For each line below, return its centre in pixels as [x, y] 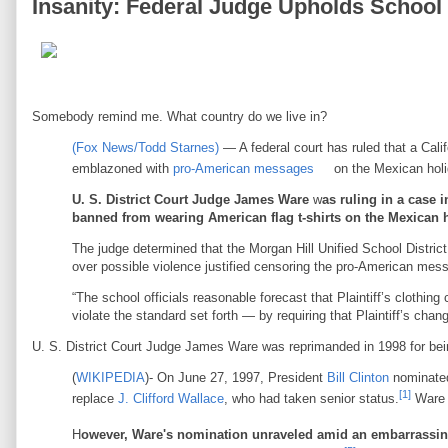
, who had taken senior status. [311, 399]
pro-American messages [243, 168]
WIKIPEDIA [110, 377]
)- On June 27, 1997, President [236, 377]
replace [95, 399]
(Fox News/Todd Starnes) [145, 147]
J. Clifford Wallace [171, 399]
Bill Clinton [358, 377]
